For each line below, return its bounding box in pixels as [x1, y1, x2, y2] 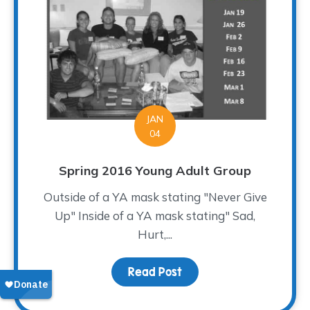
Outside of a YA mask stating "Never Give [43, 189, 267, 204]
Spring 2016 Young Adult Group [59, 162, 251, 179]
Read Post [128, 265, 182, 278]
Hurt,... [138, 226, 172, 241]
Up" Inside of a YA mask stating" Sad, [55, 208, 255, 223]
